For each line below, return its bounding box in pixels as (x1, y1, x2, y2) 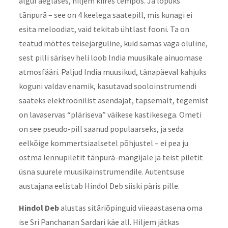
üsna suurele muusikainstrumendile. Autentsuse (18, 166, 185, 177)
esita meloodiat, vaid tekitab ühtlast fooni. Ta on (18, 24, 189, 35)
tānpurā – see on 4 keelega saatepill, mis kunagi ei (18, 10, 192, 20)
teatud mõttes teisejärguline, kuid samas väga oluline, (18, 38, 208, 49)
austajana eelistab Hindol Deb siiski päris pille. (18, 181, 180, 191)
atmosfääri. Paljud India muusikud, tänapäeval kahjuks (18, 67, 207, 77)
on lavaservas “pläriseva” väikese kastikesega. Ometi (18, 109, 202, 120)
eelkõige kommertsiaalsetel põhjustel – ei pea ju (18, 138, 188, 149)
